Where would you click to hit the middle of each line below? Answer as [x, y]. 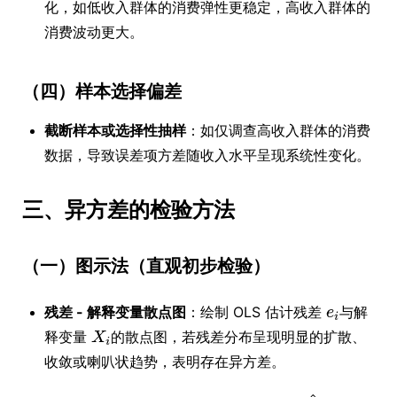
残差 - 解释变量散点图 [115, 312]
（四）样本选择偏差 [102, 91]
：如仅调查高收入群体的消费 [278, 130]
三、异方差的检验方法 [128, 210]
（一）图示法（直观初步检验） [146, 266]
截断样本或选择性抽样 [115, 130]
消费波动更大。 [94, 32]
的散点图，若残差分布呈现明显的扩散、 [239, 337]
